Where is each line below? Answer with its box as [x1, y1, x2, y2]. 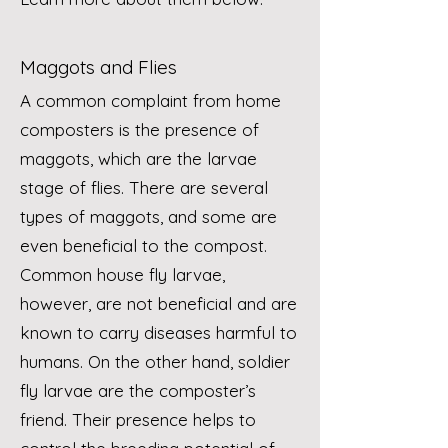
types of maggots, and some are [20, 206, 277, 227]
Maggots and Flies [20, 55, 177, 79]
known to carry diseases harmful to [20, 322, 297, 343]
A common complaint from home [20, 90, 281, 111]
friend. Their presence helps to [20, 409, 256, 430]
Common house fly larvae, [20, 264, 225, 285]
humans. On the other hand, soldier [20, 351, 290, 372]
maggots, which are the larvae [20, 148, 257, 169]
